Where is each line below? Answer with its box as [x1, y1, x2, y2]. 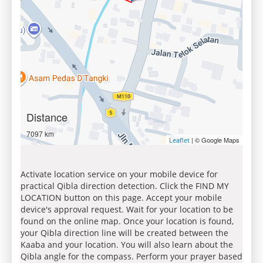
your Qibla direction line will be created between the [21, 227, 228, 238]
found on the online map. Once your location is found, [21, 215, 234, 227]
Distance [26, 109, 68, 124]
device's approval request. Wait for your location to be [21, 204, 233, 215]
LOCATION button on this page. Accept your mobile [21, 192, 222, 203]
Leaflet [169, 136, 190, 144]
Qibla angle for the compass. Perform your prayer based [21, 251, 242, 262]
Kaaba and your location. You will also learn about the [21, 239, 233, 250]
